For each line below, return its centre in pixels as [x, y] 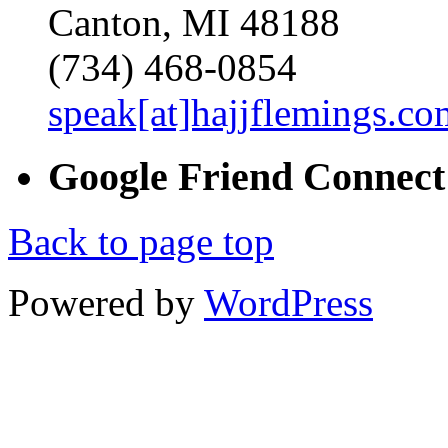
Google [113, 177]
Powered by [106, 303]
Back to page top [141, 242]
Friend [235, 177]
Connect [369, 177]
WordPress [288, 303]
